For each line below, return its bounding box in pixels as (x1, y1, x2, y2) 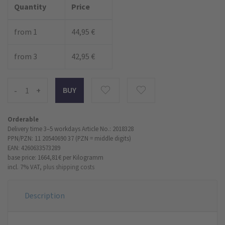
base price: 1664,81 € (8, 153, 61, 162)
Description (25, 190, 65, 201)
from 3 (14, 51, 37, 62)
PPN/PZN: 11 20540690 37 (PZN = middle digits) (8, 134, 131, 143)
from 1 (14, 26, 37, 37)
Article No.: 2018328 (82, 124, 134, 133)
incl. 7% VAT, (8, 162, 42, 171)
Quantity (14, 1, 46, 12)
